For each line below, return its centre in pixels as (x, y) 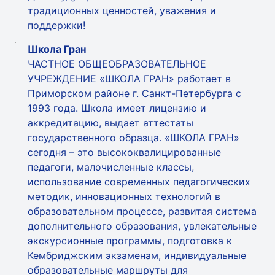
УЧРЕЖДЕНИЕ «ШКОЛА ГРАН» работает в (129, 79)
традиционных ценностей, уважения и (122, 10)
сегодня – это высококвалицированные (124, 152)
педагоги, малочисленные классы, (111, 167)
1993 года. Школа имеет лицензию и (117, 108)
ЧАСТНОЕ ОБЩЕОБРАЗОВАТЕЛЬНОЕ (117, 64)
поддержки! (56, 25)
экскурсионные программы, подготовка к (130, 241)
